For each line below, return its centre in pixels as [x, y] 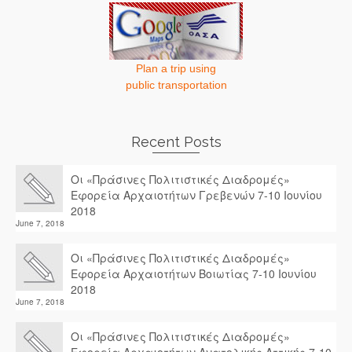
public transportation [176, 85]
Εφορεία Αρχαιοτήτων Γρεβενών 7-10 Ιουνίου [196, 195]
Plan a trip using [176, 68]
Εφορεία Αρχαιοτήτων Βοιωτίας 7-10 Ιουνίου [194, 273]
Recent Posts [176, 142]
